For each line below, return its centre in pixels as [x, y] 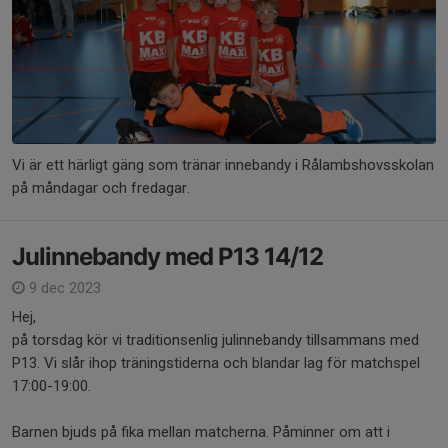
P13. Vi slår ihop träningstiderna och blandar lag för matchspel [216, 363]
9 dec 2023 [63, 288]
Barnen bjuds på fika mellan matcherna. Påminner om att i [201, 432]
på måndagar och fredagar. [101, 188]
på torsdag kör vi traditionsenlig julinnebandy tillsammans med [215, 340]
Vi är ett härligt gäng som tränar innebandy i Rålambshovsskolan [223, 165]
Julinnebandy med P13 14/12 [167, 257]
